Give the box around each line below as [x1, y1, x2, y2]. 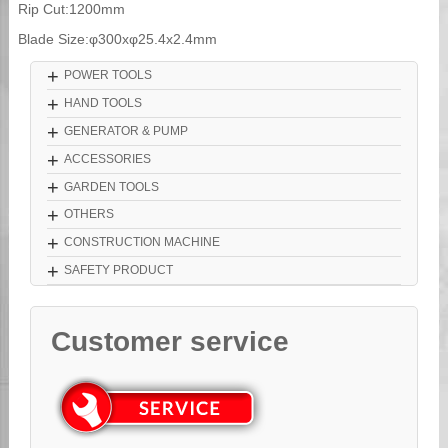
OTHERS [63, 207, 114, 222]
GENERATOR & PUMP [63, 123, 188, 138]
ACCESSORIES [63, 151, 151, 166]
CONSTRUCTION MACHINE [63, 235, 220, 250]
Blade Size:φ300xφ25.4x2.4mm [17, 31, 217, 48]
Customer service [51, 325, 290, 357]
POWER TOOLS [63, 68, 152, 83]
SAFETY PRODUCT [63, 263, 173, 278]
